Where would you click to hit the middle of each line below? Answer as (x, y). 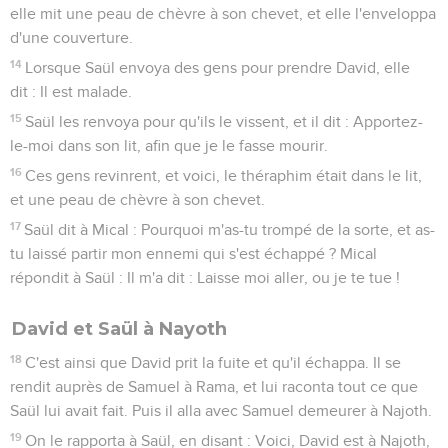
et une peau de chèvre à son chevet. (137, 199)
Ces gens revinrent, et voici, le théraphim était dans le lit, (224, 175)
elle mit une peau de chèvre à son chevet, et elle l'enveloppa (223, 13)
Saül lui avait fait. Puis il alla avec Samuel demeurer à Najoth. (221, 410)
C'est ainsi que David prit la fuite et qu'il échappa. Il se (213, 362)
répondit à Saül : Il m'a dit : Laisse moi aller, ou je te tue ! (205, 277)
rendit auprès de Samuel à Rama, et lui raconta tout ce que (214, 386)
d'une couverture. (71, 37)
